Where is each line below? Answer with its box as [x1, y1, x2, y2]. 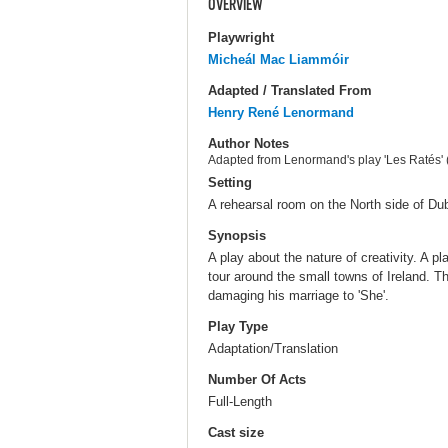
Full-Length [208, 394, 272, 410]
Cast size [208, 425, 264, 441]
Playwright [208, 29, 274, 45]
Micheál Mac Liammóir [208, 51, 349, 67]
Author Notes [208, 135, 289, 151]
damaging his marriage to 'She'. [208, 287, 389, 303]
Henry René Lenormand [208, 104, 354, 120]
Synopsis [208, 227, 266, 243]
